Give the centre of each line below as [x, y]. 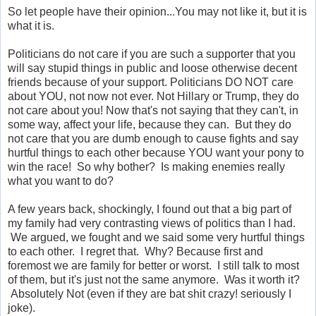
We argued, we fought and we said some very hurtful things [156, 237]
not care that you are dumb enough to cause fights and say [153, 138]
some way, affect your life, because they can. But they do [150, 124]
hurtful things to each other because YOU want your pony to [156, 152]
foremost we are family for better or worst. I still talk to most [153, 265]
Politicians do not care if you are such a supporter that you [152, 54]
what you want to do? [61, 181]
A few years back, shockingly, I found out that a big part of [150, 209]
